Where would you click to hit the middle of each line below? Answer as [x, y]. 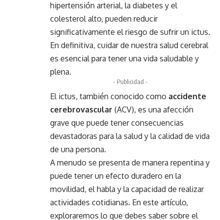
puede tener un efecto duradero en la [116, 176]
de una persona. [78, 149]
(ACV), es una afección [153, 110]
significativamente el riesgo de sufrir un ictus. [130, 32]
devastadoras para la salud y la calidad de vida [130, 136]
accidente [187, 96]
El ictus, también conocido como [109, 96]
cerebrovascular [81, 110]
